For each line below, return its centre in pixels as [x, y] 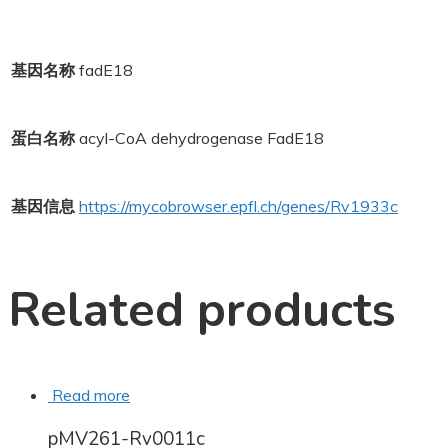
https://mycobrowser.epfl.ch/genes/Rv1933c [238, 206]
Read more [91, 394]
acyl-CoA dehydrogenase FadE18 [201, 138]
